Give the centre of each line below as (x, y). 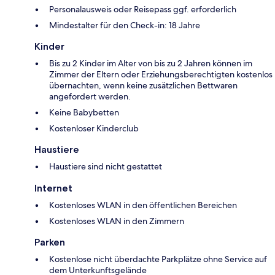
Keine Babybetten (84, 112)
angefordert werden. (90, 96)
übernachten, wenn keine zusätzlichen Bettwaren (143, 85)
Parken (50, 242)
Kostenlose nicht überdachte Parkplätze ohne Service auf (158, 259)
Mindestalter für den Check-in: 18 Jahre (125, 25)
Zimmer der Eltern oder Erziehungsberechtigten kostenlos (161, 74)
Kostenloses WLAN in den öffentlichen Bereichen (143, 205)
